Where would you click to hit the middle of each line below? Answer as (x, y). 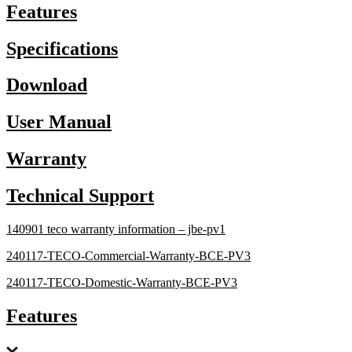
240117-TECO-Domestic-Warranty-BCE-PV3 (122, 283)
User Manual (59, 122)
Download (47, 85)
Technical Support (80, 196)
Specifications (62, 48)
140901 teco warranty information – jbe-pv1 (116, 229)
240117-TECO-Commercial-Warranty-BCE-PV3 (128, 256)
